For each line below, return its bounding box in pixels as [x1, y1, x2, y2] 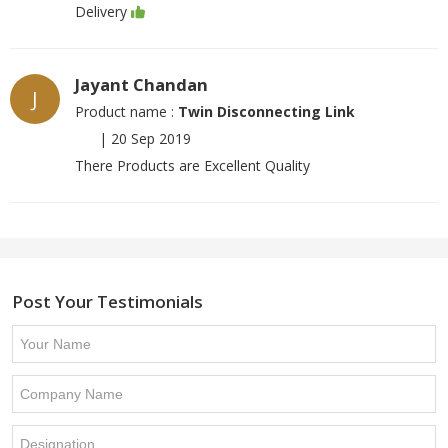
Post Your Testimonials [12, 290, 203, 313]
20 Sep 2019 [111, 129, 191, 148]
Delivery [75, 2, 127, 21]
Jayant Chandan [75, 73, 208, 96]
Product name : [75, 102, 178, 121]
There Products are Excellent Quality [75, 156, 310, 175]
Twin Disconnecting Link [178, 102, 355, 121]
